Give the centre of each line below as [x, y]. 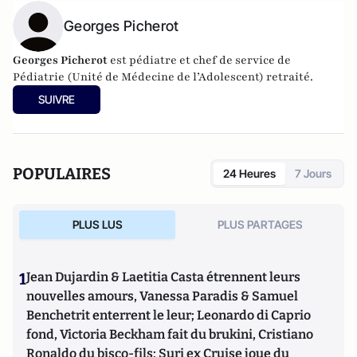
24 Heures [249, 173]
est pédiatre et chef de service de [199, 60]
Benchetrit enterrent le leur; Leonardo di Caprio [169, 315]
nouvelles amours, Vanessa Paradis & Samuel [162, 296]
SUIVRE [57, 99]
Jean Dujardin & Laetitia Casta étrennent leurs [163, 277]
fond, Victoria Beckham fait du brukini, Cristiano [170, 334]
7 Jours [313, 173]
